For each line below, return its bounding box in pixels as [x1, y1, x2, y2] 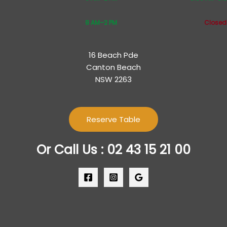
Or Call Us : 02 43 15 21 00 [36, 140, 191, 159]
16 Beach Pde [89, 49, 138, 60]
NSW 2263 [95, 73, 132, 85]
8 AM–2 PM [85, 18, 117, 27]
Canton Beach [86, 61, 141, 72]
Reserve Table [87, 113, 140, 125]
